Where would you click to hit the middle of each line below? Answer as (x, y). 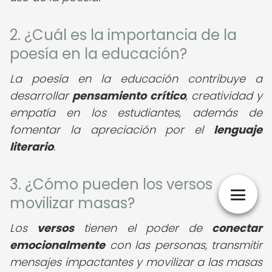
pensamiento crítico (129, 96)
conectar (237, 228)
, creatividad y (224, 96)
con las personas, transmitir (184, 245)
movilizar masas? (72, 203)
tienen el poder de (143, 228)
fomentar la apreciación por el (112, 130)
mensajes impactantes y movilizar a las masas (136, 262)
